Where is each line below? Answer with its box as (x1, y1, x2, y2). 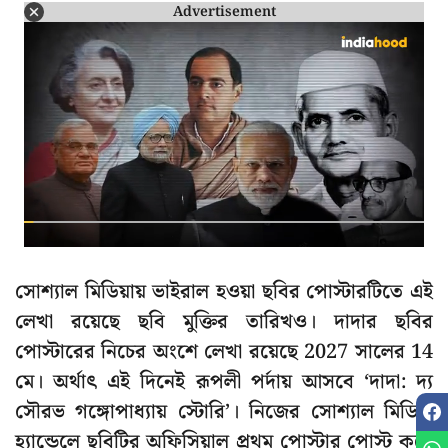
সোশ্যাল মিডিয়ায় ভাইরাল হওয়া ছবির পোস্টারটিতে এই (15, 276, 433, 309)
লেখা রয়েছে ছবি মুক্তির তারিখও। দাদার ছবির (15, 306, 433, 339)
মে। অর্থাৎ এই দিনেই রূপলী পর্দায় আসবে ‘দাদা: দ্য (15, 366, 433, 399)
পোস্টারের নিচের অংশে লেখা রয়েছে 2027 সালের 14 (15, 336, 433, 369)
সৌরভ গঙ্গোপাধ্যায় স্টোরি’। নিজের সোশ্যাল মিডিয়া (15, 396, 433, 429)
